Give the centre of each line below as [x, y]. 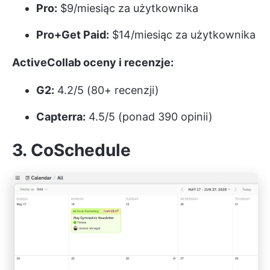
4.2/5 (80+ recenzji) [107, 90]
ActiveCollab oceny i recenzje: [93, 62]
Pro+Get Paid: [73, 34]
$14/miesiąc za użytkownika [182, 34]
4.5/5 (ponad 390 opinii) [149, 116]
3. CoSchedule [71, 150]
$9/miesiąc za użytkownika [128, 8]
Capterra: [61, 116]
